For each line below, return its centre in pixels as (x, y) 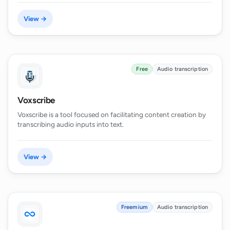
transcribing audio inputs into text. (71, 124)
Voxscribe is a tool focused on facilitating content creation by (112, 115)
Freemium (135, 207)
